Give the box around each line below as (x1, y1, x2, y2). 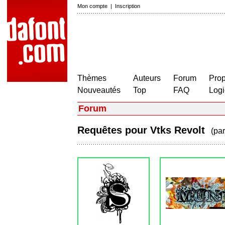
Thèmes (77, 74, 106, 82)
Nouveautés (77, 86, 121, 94)
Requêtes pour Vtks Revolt (77, 125, 211, 136)
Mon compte (77, 3, 107, 9)
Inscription (115, 3, 140, 9)
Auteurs (133, 74, 161, 82)
